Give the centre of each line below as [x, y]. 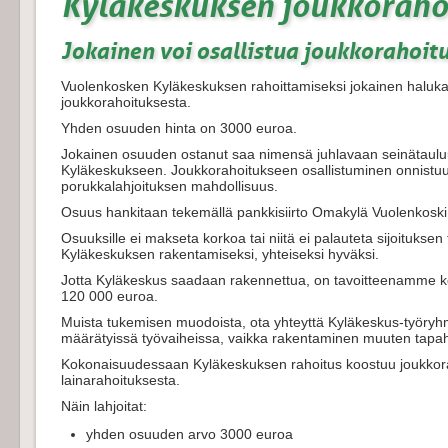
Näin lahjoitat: [104, 406]
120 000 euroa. [109, 296]
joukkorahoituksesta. [128, 102]
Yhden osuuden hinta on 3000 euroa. [179, 128]
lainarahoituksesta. [120, 380]
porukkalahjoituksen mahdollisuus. [171, 186]
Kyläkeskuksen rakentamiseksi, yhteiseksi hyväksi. [222, 254]
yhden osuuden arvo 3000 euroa [189, 434]
